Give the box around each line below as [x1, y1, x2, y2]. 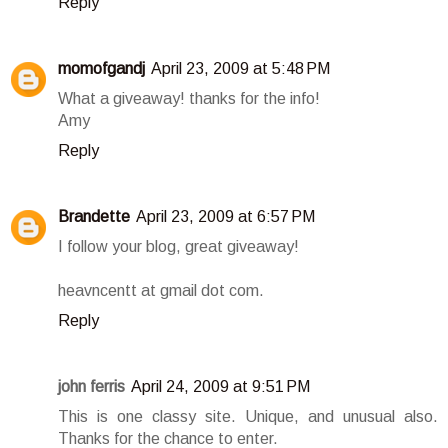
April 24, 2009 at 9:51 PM [131, 378, 310, 396]
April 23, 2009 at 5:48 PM [151, 60, 330, 78]
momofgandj [58, 60, 145, 78]
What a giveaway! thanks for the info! [58, 90, 320, 108]
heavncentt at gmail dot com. [58, 282, 264, 300]
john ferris [58, 378, 125, 396]
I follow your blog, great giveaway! [58, 238, 299, 256]
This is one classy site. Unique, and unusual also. [58, 408, 438, 426]
